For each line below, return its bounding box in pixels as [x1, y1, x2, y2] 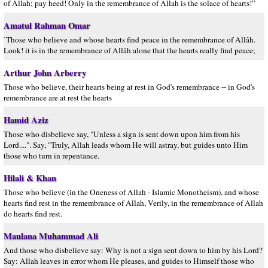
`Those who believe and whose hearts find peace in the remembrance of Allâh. [4, 34, 255, 45]
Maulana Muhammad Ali [4, 230, 98, 242]
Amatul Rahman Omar [4, 19, 90, 32]
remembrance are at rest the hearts [4, 92, 112, 103]
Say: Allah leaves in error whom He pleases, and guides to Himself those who [4, 255, 254, 266]
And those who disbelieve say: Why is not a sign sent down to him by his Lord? [4, 245, 263, 255]
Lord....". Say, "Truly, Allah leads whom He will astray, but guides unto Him [4, 139, 248, 150]
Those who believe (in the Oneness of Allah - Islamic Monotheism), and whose [4, 187, 259, 197]
